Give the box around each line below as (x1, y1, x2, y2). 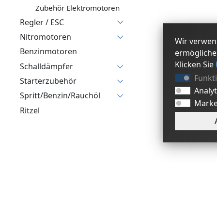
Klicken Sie (175, 59, 216, 70)
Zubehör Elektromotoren (35, 3, 120, 13)
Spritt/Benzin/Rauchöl (20, 90, 100, 101)
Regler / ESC (20, 16, 64, 28)
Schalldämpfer (20, 61, 73, 72)
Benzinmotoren (20, 46, 77, 57)
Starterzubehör (20, 76, 77, 87)
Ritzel (20, 105, 40, 116)
